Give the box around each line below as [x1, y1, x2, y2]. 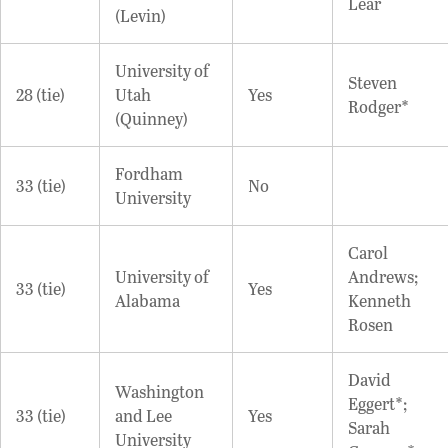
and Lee [115, 403, 172, 427]
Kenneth [348, 288, 411, 312]
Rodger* [348, 94, 409, 118]
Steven [348, 70, 397, 94]
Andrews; [348, 264, 418, 288]
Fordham [115, 161, 183, 185]
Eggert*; [348, 391, 407, 415]
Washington [115, 379, 204, 403]
